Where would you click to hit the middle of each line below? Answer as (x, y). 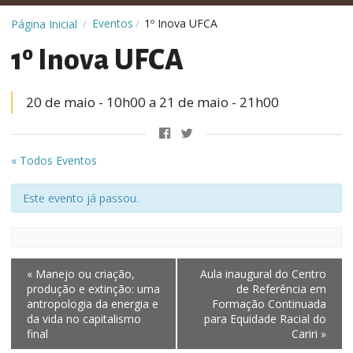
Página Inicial (44, 24)
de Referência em (281, 288)
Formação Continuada (269, 303)
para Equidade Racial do (265, 318)
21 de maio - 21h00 (219, 102)
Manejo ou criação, (84, 273)
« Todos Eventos (54, 160)
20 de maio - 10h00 (85, 102)
